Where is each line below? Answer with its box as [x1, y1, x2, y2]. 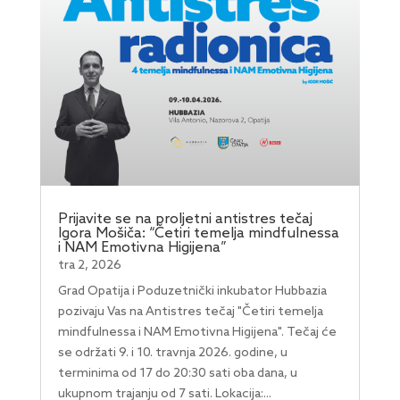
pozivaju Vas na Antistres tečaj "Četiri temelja [57, 304, 323, 321]
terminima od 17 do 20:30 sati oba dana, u [57, 366, 297, 382]
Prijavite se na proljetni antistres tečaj [57, 211, 312, 229]
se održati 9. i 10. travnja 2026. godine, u [57, 346, 287, 362]
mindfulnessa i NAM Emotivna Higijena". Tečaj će [57, 325, 337, 341]
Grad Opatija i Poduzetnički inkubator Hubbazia [57, 284, 327, 300]
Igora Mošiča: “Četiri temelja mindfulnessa [57, 225, 339, 243]
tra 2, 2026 [57, 258, 121, 274]
